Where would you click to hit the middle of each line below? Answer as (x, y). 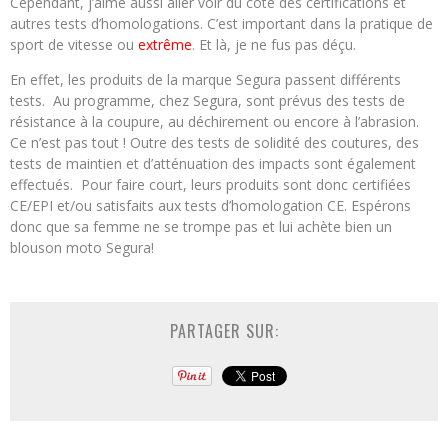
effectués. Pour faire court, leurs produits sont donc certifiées (210, 185)
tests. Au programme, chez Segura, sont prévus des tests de (207, 101)
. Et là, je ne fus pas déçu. (274, 45)
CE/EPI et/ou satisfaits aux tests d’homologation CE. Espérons (210, 206)
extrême (165, 45)
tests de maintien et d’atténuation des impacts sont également (213, 164)
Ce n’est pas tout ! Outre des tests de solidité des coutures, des (214, 143)
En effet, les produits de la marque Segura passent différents (205, 80)
